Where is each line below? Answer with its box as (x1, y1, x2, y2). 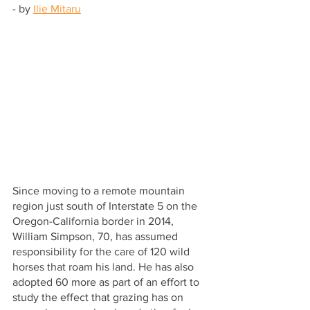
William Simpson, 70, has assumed (12, 230, 181, 242)
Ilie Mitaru (33, 3, 81, 15)
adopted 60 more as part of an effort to (12, 275, 202, 288)
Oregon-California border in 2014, (12, 215, 176, 227)
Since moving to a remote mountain (12, 184, 188, 197)
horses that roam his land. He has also (12, 260, 197, 273)
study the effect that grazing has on (12, 291, 186, 303)
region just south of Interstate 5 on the (12, 199, 200, 212)
